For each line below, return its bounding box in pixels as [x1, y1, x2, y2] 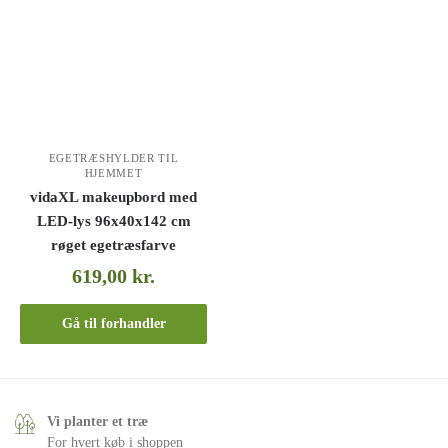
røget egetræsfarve [51, 236, 177, 253]
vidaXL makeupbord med [30, 188, 198, 205]
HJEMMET [84, 166, 143, 179]
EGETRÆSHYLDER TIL [48, 151, 179, 164]
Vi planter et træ [47, 413, 148, 429]
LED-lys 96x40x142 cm [36, 212, 191, 229]
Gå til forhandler [61, 316, 166, 332]
